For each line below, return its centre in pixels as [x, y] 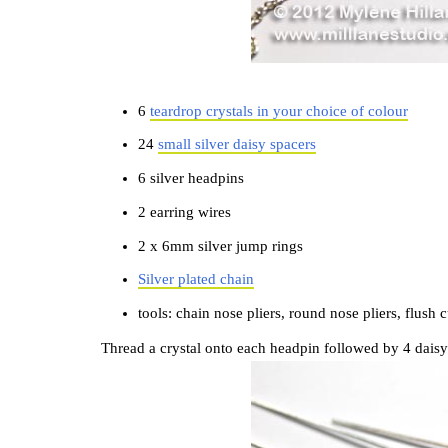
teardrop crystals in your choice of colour [279, 110]
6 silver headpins [191, 178]
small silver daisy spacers [237, 144]
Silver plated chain [196, 279]
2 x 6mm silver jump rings [221, 245]
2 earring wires [185, 211]
